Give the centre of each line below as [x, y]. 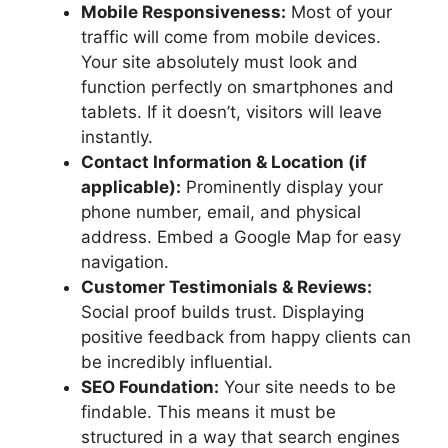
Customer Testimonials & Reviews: [226, 286]
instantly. [117, 136]
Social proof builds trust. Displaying [222, 311]
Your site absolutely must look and [219, 61]
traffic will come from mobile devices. [231, 36]
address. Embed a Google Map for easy [241, 236]
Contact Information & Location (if [224, 161]
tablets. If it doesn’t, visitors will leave [231, 111]
